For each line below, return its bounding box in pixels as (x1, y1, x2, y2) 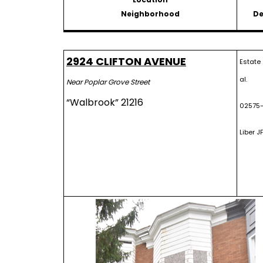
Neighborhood (121, 9, 180, 19)
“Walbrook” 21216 (66, 96, 143, 109)
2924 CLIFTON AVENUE (66, 54, 186, 69)
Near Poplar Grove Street (66, 77, 150, 87)
